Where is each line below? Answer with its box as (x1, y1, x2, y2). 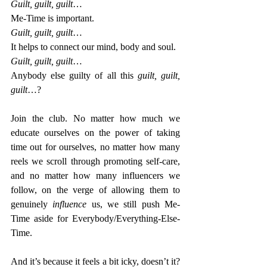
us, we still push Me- (91, 199, 181, 210)
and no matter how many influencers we (11, 170, 180, 181)
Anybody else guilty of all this (11, 70, 138, 81)
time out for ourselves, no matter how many (11, 142, 180, 153)
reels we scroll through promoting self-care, (11, 156, 180, 167)
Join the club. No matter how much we (11, 113, 180, 124)
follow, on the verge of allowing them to (11, 185, 180, 195)
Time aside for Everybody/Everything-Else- (11, 213, 180, 224)
